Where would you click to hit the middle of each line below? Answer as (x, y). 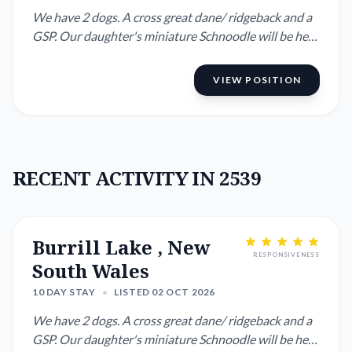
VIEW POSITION (257, 80)
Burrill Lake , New (121, 247)
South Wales (91, 271)
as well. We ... (67, 55)
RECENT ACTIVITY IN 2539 (137, 178)
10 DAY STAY (64, 292)
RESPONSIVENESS (286, 255)
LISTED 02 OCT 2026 (165, 292)
